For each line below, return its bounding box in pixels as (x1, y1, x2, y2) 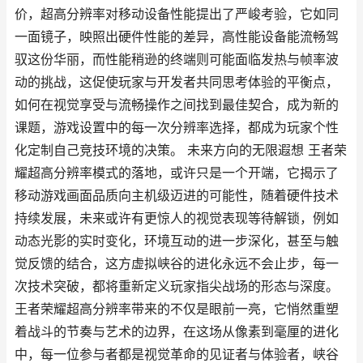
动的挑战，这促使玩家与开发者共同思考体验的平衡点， (15, 75, 339, 90)
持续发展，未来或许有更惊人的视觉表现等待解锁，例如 (15, 211, 339, 226)
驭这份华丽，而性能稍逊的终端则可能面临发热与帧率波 (15, 52, 339, 67)
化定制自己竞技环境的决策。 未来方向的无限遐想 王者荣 (15, 143, 347, 158)
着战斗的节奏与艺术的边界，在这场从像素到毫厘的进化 (15, 324, 339, 340)
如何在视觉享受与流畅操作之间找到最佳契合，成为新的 (15, 97, 339, 113)
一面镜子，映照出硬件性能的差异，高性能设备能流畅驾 (15, 29, 339, 45)
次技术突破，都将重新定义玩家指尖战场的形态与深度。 (15, 279, 339, 294)
